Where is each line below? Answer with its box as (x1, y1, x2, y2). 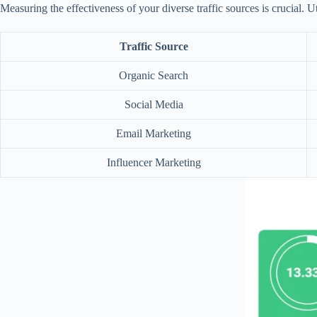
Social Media (124, 98, 183, 111)
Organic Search (119, 69, 188, 82)
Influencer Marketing (106, 156, 201, 169)
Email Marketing (116, 127, 191, 140)
